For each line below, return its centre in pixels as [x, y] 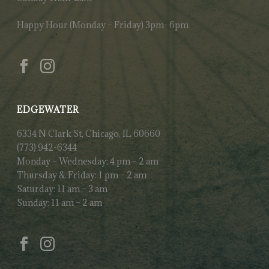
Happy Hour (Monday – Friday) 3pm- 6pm [103, 25]
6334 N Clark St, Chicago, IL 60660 [89, 134]
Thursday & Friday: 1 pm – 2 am [82, 175]
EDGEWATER [48, 110]
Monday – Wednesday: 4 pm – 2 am [88, 162]
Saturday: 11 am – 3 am [62, 189]
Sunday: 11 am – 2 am [60, 203]
